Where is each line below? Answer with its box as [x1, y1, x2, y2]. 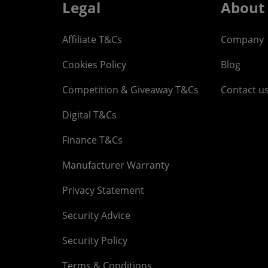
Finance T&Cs [62, 133, 123, 147]
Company [221, 33, 264, 46]
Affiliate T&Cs [62, 33, 122, 46]
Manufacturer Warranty [62, 159, 169, 172]
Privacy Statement [62, 184, 144, 197]
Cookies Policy [62, 58, 126, 71]
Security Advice [62, 209, 130, 222]
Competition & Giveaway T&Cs [62, 83, 199, 96]
